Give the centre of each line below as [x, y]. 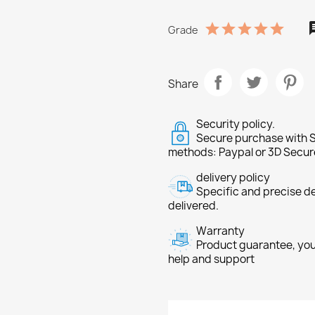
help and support [211, 259]
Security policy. [236, 124]
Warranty [220, 231]
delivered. [193, 206]
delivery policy [233, 178]
